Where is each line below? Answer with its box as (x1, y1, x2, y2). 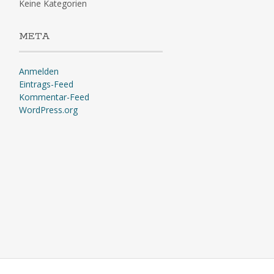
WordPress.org (18, 104, 78, 116)
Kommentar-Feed (18, 91, 89, 103)
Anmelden (18, 65, 59, 77)
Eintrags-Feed (18, 78, 73, 90)
